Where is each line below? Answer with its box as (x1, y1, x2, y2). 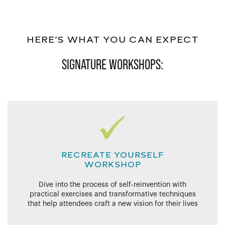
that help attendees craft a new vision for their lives (27, 200, 198, 208)
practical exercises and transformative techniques (29, 191, 196, 198)
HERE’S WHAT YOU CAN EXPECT (27, 34, 198, 46)
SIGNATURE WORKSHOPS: (62, 55, 163, 73)
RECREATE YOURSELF (61, 150, 164, 160)
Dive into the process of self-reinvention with (39, 181, 186, 189)
